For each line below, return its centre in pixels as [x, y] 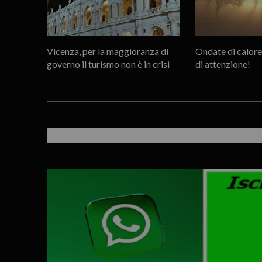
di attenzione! [223, 64]
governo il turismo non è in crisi [108, 64]
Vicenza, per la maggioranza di [107, 51]
